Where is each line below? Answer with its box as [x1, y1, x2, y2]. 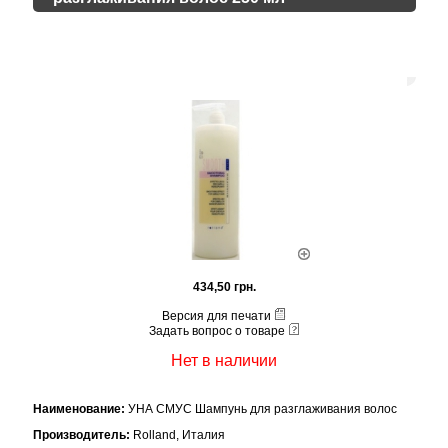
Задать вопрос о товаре [148, 324, 288, 338]
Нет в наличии [171, 352, 277, 369]
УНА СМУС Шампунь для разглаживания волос [124, 402, 397, 417]
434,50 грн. [192, 280, 256, 294]
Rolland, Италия [129, 428, 225, 443]
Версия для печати [162, 309, 274, 323]
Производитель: [32, 428, 130, 443]
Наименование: [32, 402, 125, 417]
